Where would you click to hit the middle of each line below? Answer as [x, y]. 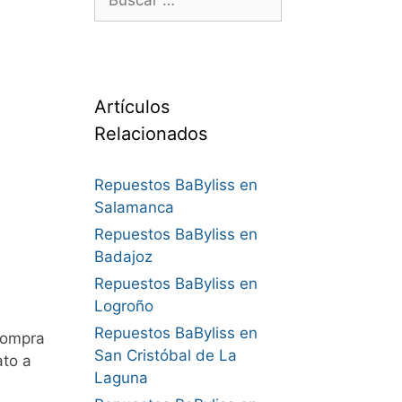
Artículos [131, 107]
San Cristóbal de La [165, 355]
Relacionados [150, 134]
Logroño [123, 306]
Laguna [121, 378]
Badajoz [123, 257]
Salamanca [134, 207]
